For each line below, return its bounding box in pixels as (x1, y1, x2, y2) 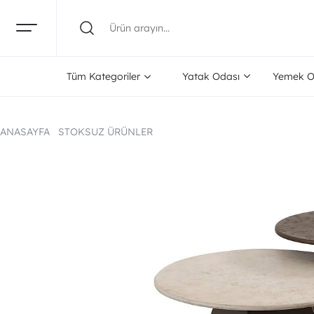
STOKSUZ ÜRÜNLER (58, 125, 153, 138)
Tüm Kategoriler (67, 70, 141, 83)
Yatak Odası (182, 70, 240, 83)
